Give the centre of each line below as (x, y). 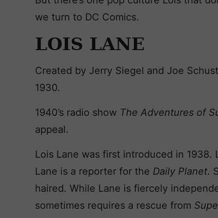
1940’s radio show (77, 112)
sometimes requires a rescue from (115, 205)
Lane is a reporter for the (94, 171)
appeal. (52, 129)
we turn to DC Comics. (87, 17)
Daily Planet (180, 171)
